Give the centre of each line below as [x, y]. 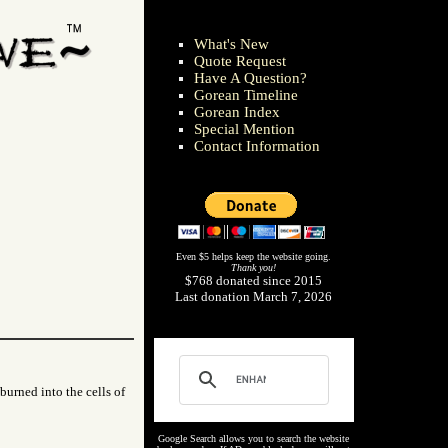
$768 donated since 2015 [253, 280]
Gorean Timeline [245, 95]
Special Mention [244, 129]
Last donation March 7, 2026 [253, 296]
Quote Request [239, 61]
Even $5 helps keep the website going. [253, 256]
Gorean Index [236, 112]
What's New [231, 44]
